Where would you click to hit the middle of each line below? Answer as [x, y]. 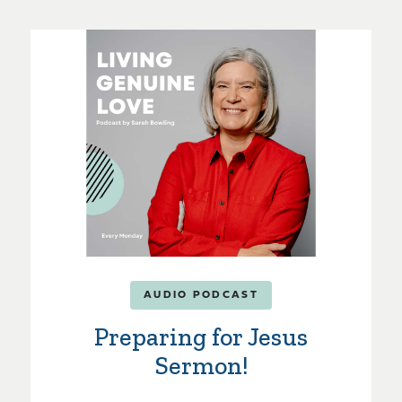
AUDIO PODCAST [201, 296]
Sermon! [201, 366]
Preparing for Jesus [201, 337]
